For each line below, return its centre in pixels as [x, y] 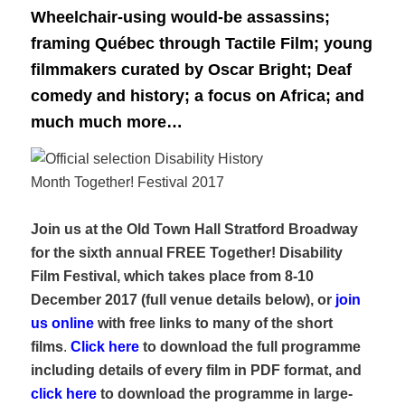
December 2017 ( [89, 299]
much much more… [107, 122]
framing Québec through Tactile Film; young [202, 43]
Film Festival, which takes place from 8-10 [173, 276]
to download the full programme [250, 346]
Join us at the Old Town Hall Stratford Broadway [195, 229]
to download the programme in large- [225, 393]
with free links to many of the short [214, 323]
